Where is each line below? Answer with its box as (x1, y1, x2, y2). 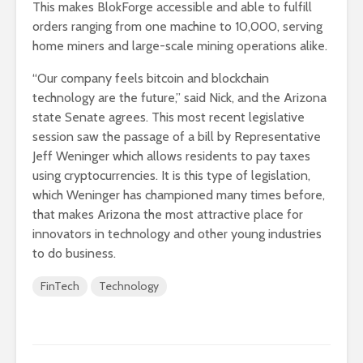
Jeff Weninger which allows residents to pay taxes (32, 148, 310, 164)
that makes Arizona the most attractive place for (32, 207, 303, 223)
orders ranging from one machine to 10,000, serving (32, 19, 322, 35)
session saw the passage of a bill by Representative (32, 129, 321, 145)
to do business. (32, 246, 116, 262)
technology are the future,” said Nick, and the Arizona (32, 90, 327, 106)
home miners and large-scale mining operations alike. (32, 38, 327, 54)
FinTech (41, 279, 79, 294)
